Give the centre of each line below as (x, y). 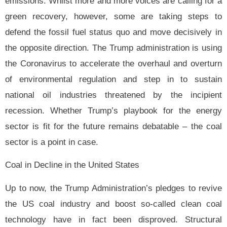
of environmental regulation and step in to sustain (113, 79)
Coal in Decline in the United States (72, 165)
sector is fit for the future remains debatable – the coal (113, 126)
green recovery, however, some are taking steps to (113, 16)
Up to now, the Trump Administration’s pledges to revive (113, 188)
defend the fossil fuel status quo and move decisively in (113, 32)
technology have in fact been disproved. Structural (113, 219)
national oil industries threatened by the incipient (113, 95)
